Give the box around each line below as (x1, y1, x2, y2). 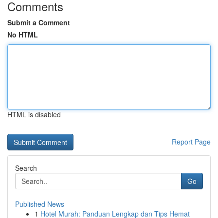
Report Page (172, 137, 211, 146)
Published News (15, 199, 64, 209)
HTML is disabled (7, 109, 61, 119)
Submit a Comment (7, 18, 70, 27)
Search (15, 163, 37, 173)
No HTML (7, 30, 38, 39)
